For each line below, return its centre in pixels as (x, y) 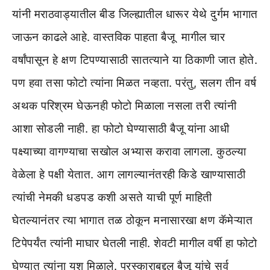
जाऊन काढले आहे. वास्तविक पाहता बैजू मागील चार (118, 37)
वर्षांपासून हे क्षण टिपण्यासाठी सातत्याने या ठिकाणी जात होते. (135, 60)
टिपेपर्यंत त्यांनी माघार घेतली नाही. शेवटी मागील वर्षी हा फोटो (135, 243)
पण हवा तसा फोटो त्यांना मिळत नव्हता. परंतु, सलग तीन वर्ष (134, 83)
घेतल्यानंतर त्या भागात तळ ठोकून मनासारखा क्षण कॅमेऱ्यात (132, 220)
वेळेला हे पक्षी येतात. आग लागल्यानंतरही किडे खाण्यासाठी (129, 174)
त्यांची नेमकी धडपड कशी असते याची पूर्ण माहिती (112, 197)
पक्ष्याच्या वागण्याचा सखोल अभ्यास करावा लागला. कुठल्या (129, 151)
